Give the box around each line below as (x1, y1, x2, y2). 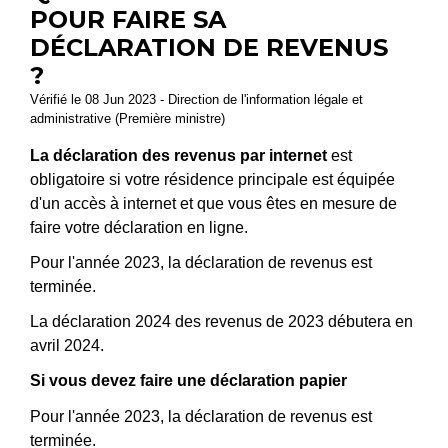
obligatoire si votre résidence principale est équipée (30, 170, 395, 188)
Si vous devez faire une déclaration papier (30, 372, 347, 390)
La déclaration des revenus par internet (30, 146, 327, 164)
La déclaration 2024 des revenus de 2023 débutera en (30, 313, 413, 331)
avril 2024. (30, 337, 104, 355)
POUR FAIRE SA (30, 4, 226, 34)
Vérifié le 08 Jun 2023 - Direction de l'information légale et (30, 91, 363, 107)
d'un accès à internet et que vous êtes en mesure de (30, 194, 397, 212)
